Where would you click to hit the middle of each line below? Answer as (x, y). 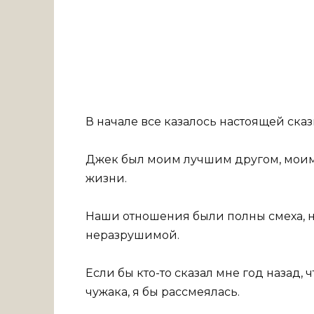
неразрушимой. (132, 235)
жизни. (106, 178)
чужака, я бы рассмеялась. (163, 292)
